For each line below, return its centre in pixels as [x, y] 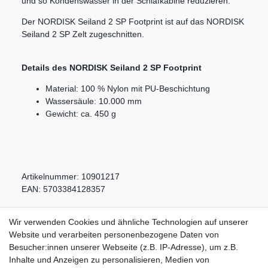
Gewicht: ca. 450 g [81, 114]
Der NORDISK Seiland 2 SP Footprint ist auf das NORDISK [133, 22]
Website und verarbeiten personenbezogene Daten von [114, 234]
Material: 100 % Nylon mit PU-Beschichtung [128, 89]
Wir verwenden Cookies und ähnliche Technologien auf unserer [129, 222]
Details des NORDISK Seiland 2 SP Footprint [112, 68]
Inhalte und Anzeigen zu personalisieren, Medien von [109, 260]
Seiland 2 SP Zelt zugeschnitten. [83, 34]
